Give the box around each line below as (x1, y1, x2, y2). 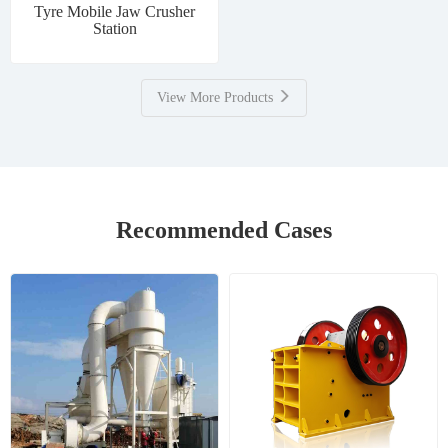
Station (92, 20, 137, 38)
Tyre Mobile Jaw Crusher (34, 3, 195, 21)
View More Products (157, 90, 273, 106)
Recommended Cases (116, 217, 332, 244)
